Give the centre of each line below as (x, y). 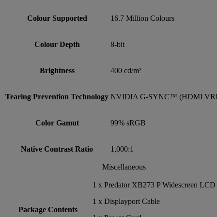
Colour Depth (57, 44)
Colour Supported (57, 18)
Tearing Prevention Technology (57, 96)
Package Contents (48, 209)
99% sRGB (128, 123)
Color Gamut (57, 123)
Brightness (57, 70)
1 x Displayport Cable (126, 201)
